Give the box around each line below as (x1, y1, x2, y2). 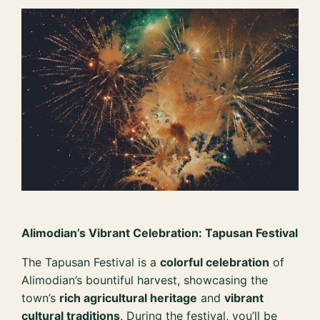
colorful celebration (160, 255, 270, 270)
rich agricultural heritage (59, 291, 198, 306)
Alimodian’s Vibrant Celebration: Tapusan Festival (21, 226, 299, 241)
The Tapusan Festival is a (21, 255, 161, 270)
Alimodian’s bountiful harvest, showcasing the (21, 273, 269, 288)
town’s (21, 291, 60, 306)
